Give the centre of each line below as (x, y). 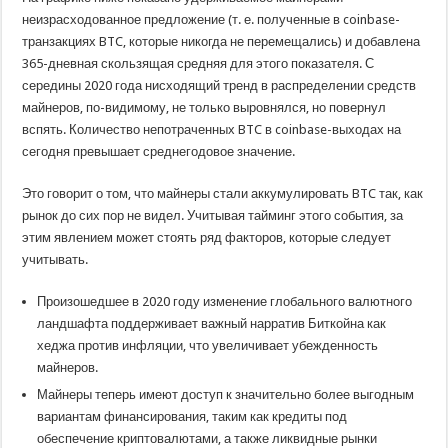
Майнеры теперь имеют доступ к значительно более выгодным (226, 394)
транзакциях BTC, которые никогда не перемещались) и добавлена (221, 41)
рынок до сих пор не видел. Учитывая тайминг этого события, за (213, 215)
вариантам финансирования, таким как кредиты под (192, 416)
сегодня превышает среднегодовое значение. (159, 151)
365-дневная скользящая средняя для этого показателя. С (198, 63)
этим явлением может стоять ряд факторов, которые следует (207, 237)
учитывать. (55, 259)
